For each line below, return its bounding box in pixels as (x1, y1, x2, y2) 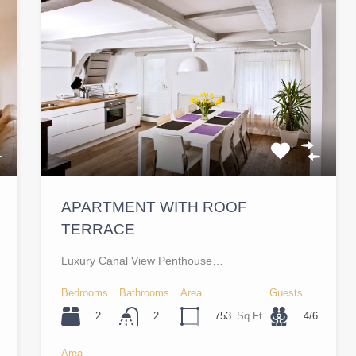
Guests (269, 287, 304, 300)
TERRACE (61, 221, 136, 238)
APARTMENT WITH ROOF (61, 199, 248, 216)
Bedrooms (61, 287, 109, 300)
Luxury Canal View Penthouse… (61, 254, 224, 268)
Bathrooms (119, 287, 170, 300)
